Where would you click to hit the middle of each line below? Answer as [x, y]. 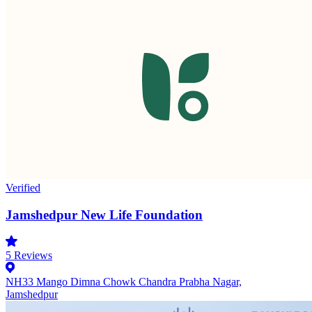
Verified [23, 187]
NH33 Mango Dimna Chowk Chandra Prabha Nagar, [124, 282]
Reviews [32, 256]
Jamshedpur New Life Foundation [104, 214]
